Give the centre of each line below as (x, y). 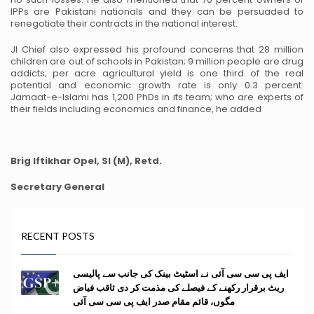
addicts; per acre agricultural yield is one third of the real (157, 73)
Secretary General (57, 187)
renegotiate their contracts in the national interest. (124, 23)
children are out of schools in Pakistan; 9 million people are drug (157, 61)
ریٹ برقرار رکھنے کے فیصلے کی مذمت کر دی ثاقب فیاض (178, 288)
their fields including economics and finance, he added (136, 109)
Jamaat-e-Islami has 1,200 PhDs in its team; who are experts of (157, 97)
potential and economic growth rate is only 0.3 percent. (157, 85)
